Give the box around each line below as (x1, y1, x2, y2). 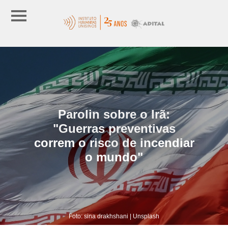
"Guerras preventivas (52, 121, 176, 135)
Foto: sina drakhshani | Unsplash (69, 212, 159, 220)
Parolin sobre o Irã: (58, 107, 170, 121)
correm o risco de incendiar (34, 135, 194, 150)
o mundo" (85, 150, 143, 164)
